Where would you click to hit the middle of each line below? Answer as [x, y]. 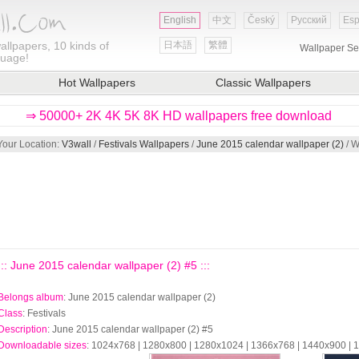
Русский [309, 20]
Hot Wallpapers [97, 83]
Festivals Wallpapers [144, 144]
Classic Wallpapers [263, 83]
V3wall [77, 144]
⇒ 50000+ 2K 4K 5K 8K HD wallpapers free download [179, 116]
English [180, 20]
